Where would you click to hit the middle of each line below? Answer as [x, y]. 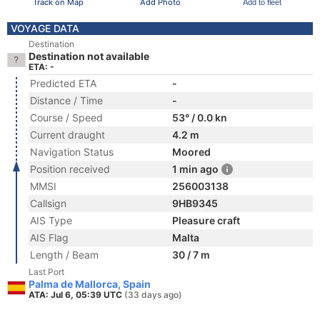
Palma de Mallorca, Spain [90, 284]
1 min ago [195, 169]
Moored [191, 152]
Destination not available [89, 56]
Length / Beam [64, 255]
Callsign [48, 203]
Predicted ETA [63, 83]
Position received [70, 169]
